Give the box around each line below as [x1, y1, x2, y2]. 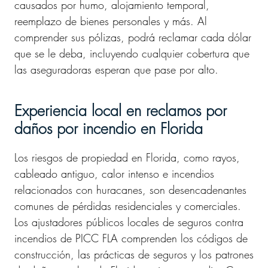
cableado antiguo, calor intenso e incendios [14, 166, 214, 181]
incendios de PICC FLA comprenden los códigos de [14, 231, 248, 245]
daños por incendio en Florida [14, 118, 203, 139]
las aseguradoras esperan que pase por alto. [14, 62, 218, 77]
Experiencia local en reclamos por [14, 100, 227, 121]
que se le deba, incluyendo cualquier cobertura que [14, 46, 249, 60]
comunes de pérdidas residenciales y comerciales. [14, 199, 241, 213]
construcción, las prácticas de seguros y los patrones [14, 247, 254, 261]
